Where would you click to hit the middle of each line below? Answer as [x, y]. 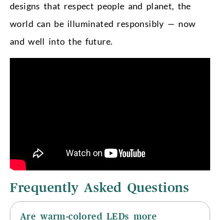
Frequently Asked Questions [100, 188]
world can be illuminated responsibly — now [103, 23]
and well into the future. [61, 41]
